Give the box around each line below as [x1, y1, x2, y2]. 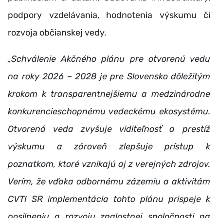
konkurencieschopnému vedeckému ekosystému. [8, 106, 210, 117]
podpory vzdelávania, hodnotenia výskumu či [8, 9, 210, 20]
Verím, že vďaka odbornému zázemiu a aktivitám [8, 176, 210, 187]
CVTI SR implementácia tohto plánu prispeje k [8, 193, 210, 204]
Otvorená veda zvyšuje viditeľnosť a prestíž [8, 123, 210, 134]
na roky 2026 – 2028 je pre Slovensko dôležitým [8, 71, 210, 82]
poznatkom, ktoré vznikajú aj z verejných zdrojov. [8, 158, 210, 169]
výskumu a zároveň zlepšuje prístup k [8, 141, 210, 152]
